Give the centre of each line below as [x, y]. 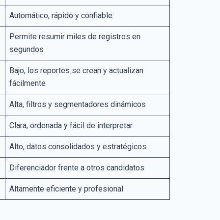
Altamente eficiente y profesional [66, 189]
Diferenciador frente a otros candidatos [77, 168]
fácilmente [27, 83]
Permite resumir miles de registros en [75, 37]
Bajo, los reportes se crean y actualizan [76, 71]
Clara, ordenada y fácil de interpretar [71, 126]
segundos [27, 50]
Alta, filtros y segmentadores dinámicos [78, 105]
